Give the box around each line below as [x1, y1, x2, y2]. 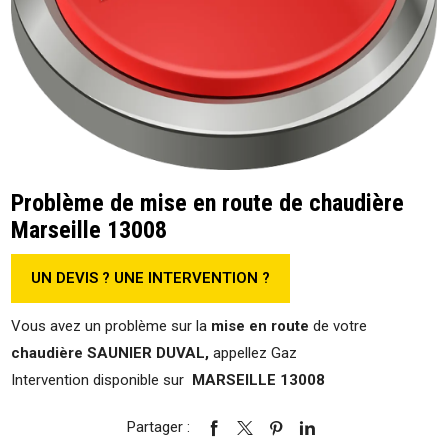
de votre [309, 316, 368, 335]
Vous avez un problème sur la [11, 316, 212, 335]
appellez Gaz [209, 343, 298, 362]
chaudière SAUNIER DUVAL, [11, 343, 210, 362]
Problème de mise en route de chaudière [11, 188, 405, 217]
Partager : [127, 418, 190, 437]
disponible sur [93, 370, 189, 389]
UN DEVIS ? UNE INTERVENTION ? [31, 269, 271, 288]
